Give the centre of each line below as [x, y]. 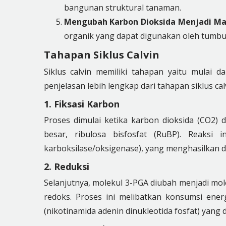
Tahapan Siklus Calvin [101, 55]
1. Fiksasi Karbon [81, 104]
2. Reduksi [66, 166]
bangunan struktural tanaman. [122, 8]
